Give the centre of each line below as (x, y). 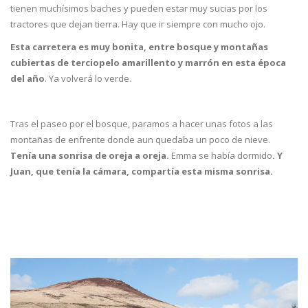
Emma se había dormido (222, 155)
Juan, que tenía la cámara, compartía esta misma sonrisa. (142, 171)
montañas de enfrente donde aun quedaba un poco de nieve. (140, 139)
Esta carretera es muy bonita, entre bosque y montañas (139, 46)
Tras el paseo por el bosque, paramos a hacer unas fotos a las (142, 123)
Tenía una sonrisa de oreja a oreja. (91, 155)
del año (27, 78)
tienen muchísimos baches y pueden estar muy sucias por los (139, 8)
